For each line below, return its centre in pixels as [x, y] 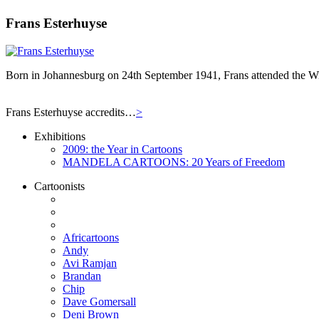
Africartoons [91, 237]
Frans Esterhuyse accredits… [71, 112]
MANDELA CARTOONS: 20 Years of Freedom [174, 162]
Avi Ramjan [90, 263]
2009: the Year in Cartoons [122, 149]
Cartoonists [59, 186]
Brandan [82, 276]
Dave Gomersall [99, 301]
